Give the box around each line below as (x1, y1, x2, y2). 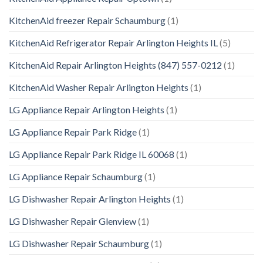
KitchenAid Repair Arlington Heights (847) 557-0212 (9, 59, 222, 71)
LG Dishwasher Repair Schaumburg (9, 238, 149, 249)
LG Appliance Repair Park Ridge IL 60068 (9, 149, 174, 160)
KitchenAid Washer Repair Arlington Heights (9, 82, 188, 93)
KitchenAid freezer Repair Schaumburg (9, 15, 166, 26)
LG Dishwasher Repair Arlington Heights (9, 193, 171, 205)
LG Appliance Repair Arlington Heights (9, 104, 164, 116)
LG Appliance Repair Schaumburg (9, 171, 143, 183)
